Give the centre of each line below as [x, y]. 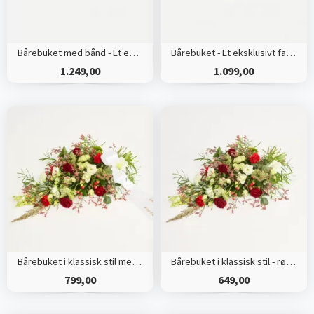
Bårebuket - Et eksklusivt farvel [291, 53]
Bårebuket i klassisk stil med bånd [136, 262]
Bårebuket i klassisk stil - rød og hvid [291, 262]
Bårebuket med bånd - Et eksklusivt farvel [134, 53]
